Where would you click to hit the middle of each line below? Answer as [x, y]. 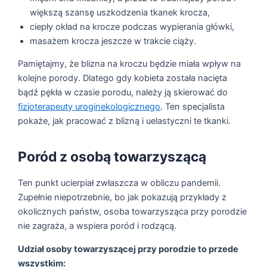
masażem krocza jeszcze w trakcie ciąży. [113, 41]
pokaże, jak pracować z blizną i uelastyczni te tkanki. [125, 121]
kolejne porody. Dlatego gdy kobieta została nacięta [123, 78]
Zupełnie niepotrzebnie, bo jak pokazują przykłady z [122, 198]
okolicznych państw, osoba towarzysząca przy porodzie [133, 212]
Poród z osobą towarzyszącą [112, 157]
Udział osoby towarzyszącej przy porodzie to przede [128, 249]
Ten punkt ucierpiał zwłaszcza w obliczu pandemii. [119, 183]
